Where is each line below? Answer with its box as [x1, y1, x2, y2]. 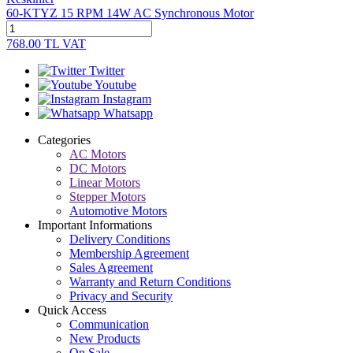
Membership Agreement [69, 247, 189, 261]
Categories [38, 133, 91, 147]
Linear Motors [69, 176, 140, 190]
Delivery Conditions [69, 232, 170, 247]
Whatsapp [103, 106, 153, 121]
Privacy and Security [69, 289, 173, 303]
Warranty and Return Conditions [69, 275, 231, 289]
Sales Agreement [69, 261, 153, 275]
